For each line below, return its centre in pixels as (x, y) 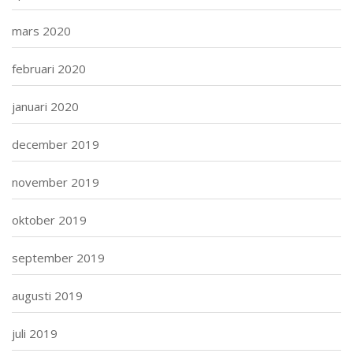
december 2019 (56, 144)
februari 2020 (49, 68)
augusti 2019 (47, 295)
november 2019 (56, 182)
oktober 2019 (49, 219)
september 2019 (58, 257)
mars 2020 (41, 30)
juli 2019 (35, 333)
